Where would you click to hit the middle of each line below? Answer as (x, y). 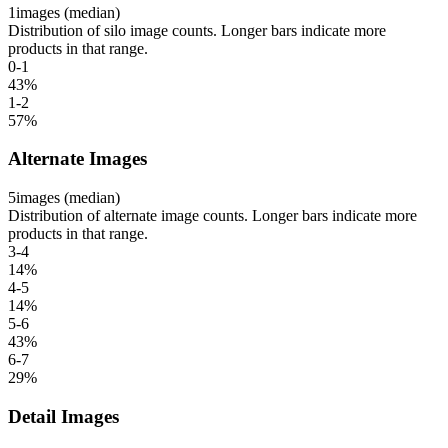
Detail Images (63, 416)
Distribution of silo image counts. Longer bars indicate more (197, 30)
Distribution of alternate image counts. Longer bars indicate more (212, 216)
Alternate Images (77, 159)
